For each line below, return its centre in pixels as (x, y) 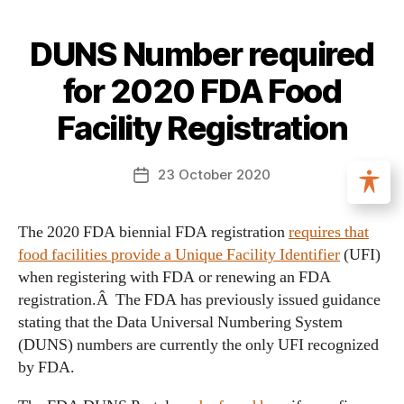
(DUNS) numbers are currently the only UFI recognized (198, 345)
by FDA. (46, 367)
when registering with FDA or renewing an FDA (174, 277)
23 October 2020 (214, 174)
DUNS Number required (202, 54)
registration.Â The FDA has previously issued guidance (199, 300)
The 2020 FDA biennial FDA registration (153, 232)
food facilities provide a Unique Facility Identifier (179, 255)
